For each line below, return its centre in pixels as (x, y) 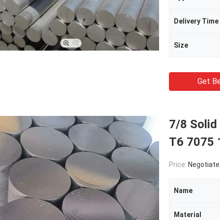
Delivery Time (196, 21)
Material (188, 215)
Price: (179, 165)
